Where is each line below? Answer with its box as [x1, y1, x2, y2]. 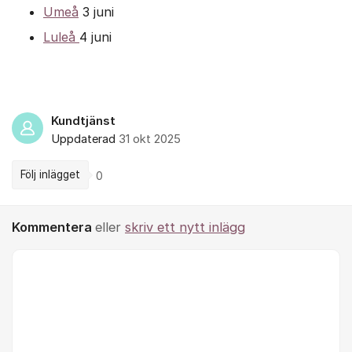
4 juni [79, 29, 112, 45]
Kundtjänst [51, 114, 115, 128]
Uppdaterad [51, 132, 119, 146]
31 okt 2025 [119, 132, 181, 146]
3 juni [79, 4, 114, 20]
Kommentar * [12, 251, 82, 265]
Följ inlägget [20, 168, 80, 181]
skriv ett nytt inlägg [125, 219, 245, 235]
